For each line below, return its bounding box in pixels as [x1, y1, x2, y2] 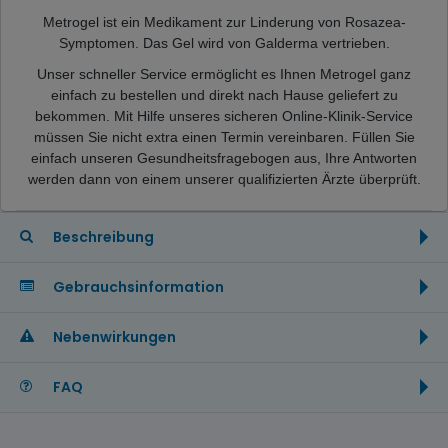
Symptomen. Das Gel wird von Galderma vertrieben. [58, 34, 390, 51]
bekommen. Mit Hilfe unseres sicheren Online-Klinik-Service [35, 107, 413, 124]
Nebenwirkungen [50, 326, 176, 347]
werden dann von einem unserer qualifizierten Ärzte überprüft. [27, 170, 421, 187]
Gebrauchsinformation [50, 276, 224, 297]
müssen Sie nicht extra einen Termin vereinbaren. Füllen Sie [33, 128, 415, 145]
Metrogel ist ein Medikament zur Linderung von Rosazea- [42, 13, 406, 30]
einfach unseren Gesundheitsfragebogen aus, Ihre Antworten [31, 149, 417, 166]
